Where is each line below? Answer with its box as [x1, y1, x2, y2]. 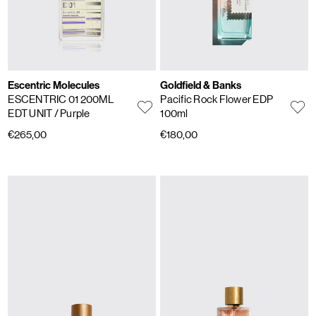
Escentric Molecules [8, 79, 100, 92]
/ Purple [54, 107, 90, 120]
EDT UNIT [8, 107, 54, 120]
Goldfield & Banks [160, 79, 242, 92]
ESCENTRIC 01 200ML [8, 93, 114, 106]
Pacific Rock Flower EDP [160, 93, 274, 106]
